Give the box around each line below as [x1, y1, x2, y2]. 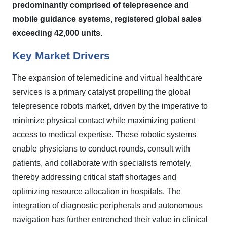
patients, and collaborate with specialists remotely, [12, 159, 192, 167]
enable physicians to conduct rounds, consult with [12, 144, 190, 153]
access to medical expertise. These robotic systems [12, 130, 196, 139]
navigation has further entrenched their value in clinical [12, 215, 208, 224]
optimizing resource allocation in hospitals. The [12, 187, 181, 196]
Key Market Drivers [12, 50, 110, 62]
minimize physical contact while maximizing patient [12, 116, 195, 125]
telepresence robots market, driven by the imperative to [12, 102, 208, 110]
